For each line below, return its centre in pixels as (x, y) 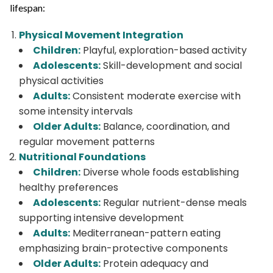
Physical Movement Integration (101, 35)
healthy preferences (69, 187)
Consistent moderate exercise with (155, 96)
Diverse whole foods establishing (160, 172)
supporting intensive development (101, 218)
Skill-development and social (171, 65)
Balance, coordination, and (165, 126)
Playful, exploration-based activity (164, 50)
